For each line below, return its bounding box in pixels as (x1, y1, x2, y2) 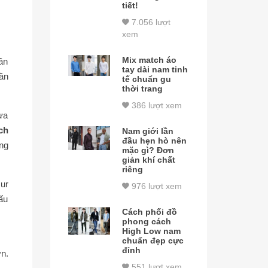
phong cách (122, 217, 172, 226)
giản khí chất (122, 155, 176, 165)
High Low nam (122, 226, 181, 236)
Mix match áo (122, 55, 177, 65)
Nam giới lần (122, 126, 174, 136)
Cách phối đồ (122, 207, 178, 217)
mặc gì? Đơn (122, 145, 175, 155)
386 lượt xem (129, 100, 182, 110)
